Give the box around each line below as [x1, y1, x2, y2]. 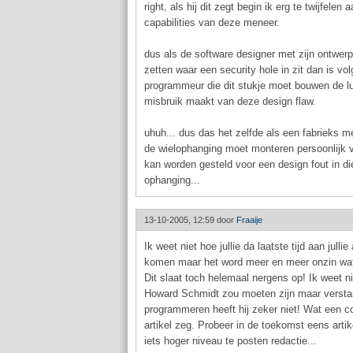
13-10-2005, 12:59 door [144, 215, 236, 225]
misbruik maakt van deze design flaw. [144, 95, 316, 107]
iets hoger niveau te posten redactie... [144, 335, 317, 347]
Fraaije [236, 215, 262, 225]
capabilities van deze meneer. [144, 17, 280, 28]
